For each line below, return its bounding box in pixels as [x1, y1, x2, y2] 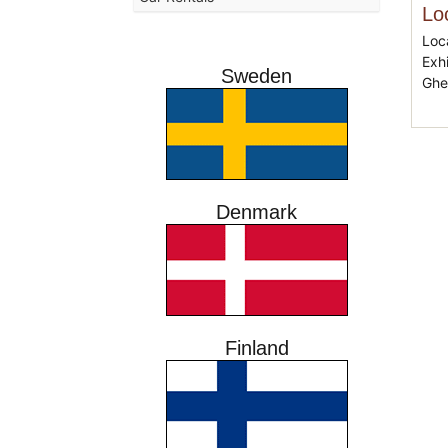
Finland [224, 336, 289, 359]
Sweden [221, 64, 293, 87]
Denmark [216, 200, 298, 223]
